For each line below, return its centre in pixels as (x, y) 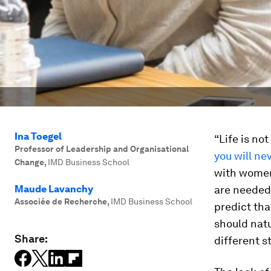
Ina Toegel (38, 136)
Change (29, 162)
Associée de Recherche (61, 201)
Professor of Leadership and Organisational (102, 149)
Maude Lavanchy (54, 189)
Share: (31, 239)
